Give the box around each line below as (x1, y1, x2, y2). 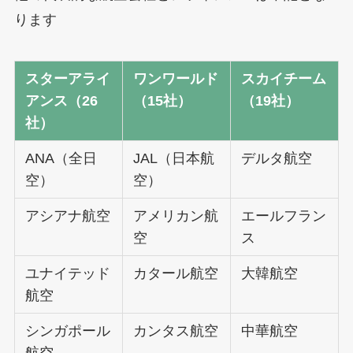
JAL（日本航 (133, 150, 215, 166)
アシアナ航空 (25, 207, 111, 224)
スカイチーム (241, 70, 327, 87)
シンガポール (25, 322, 111, 339)
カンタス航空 (133, 322, 219, 339)
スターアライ (25, 70, 111, 87)
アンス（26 (25, 92, 98, 109)
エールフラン (241, 207, 327, 224)
